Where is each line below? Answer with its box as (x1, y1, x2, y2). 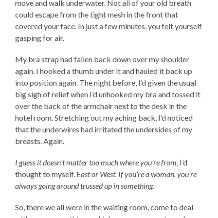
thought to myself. (15, 169, 77, 179)
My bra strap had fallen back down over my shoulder (15, 54, 190, 64)
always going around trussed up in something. (15, 181, 155, 190)
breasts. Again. (15, 136, 65, 145)
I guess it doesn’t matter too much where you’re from (15, 157, 177, 167)
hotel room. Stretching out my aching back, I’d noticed (15, 112, 193, 122)
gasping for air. (15, 33, 66, 42)
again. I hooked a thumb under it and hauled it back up (15, 66, 193, 75)
